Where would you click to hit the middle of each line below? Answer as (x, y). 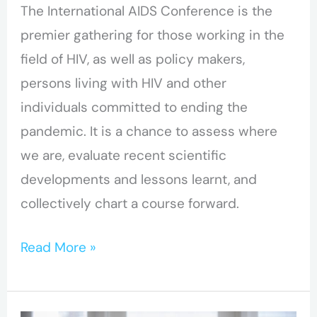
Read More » (59, 248)
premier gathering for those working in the (153, 35)
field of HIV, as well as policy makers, (133, 59)
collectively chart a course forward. (130, 203)
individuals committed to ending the (134, 107)
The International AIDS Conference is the (147, 11)
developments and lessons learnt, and (139, 179)
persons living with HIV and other (124, 83)
